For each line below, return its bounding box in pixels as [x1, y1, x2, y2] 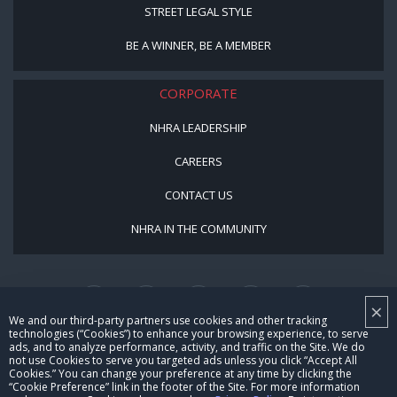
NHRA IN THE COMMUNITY [130, 220, 267, 237]
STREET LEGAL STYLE [144, 3, 253, 19]
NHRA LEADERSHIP [150, 119, 247, 136]
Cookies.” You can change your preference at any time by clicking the [9, 366, 352, 381]
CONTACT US [164, 186, 233, 203]
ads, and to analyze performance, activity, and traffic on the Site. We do [9, 339, 365, 354]
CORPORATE [160, 83, 237, 102]
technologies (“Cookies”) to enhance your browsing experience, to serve [9, 326, 369, 341]
